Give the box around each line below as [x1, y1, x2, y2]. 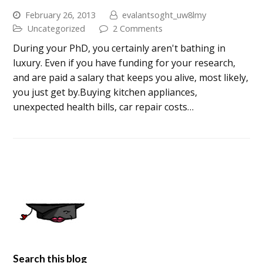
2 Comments [113, 22, 163, 34]
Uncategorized [27, 22, 86, 34]
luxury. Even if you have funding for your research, [13, 56, 236, 69]
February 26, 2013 [25, 8, 96, 21]
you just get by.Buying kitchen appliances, [13, 85, 198, 99]
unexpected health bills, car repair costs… [13, 100, 194, 113]
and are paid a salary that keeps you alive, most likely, [13, 70, 249, 84]
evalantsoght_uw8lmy [122, 8, 207, 21]
